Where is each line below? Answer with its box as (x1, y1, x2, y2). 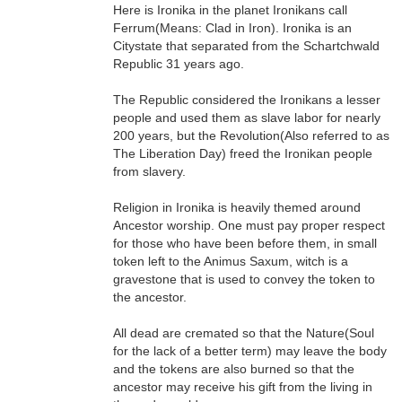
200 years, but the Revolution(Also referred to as (112, 128, 389, 143)
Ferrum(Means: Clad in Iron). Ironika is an (112, 21, 352, 35)
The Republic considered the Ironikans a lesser (112, 92, 380, 107)
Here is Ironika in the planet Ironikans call (112, 3, 347, 17)
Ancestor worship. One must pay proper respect (112, 218, 385, 232)
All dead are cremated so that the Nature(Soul (112, 326, 374, 340)
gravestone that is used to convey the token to (112, 272, 375, 286)
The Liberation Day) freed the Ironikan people (112, 146, 372, 161)
